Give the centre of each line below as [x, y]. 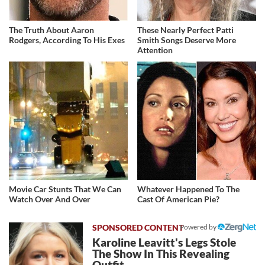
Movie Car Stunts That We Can [65, 189]
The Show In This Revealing [161, 254]
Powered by [199, 227]
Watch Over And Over [50, 199]
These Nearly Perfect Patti [186, 30]
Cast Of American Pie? [179, 199]
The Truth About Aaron [51, 30]
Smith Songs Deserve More [187, 40]
